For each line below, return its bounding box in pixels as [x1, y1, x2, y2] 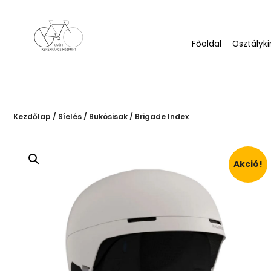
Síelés [58, 106, 82, 117]
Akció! [233, 154, 263, 166]
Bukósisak [89, 106, 128, 117]
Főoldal [192, 34, 222, 45]
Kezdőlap [13, 106, 51, 117]
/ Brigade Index [128, 106, 189, 117]
